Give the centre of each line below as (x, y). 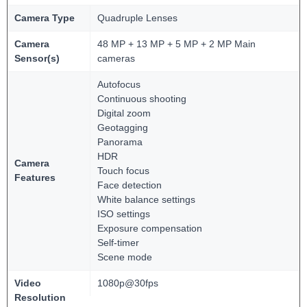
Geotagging (123, 127)
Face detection (130, 185)
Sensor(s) (37, 58)
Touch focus (123, 171)
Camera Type (45, 18)
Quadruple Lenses (137, 18)
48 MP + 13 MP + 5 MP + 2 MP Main (176, 44)
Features (35, 177)
